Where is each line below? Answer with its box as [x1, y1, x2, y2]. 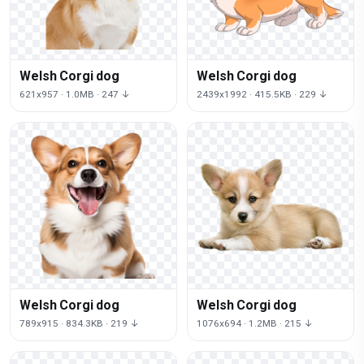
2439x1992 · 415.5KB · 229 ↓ [197, 88, 328, 100]
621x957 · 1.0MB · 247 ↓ [19, 88, 131, 100]
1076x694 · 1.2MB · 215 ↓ [197, 317, 314, 329]
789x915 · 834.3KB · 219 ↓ [19, 317, 140, 329]
